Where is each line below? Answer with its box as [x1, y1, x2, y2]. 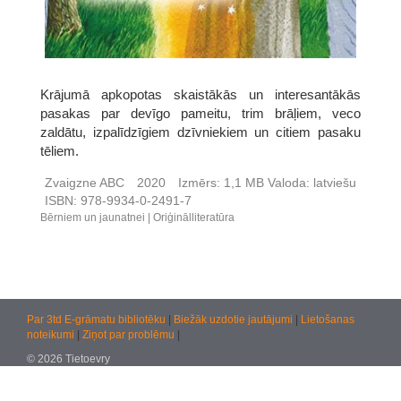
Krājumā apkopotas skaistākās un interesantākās [40, 86, 361, 102]
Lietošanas [301, 313, 354, 326]
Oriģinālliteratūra [153, 210, 235, 224]
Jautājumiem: [27, 377, 95, 389]
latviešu [310, 175, 356, 190]
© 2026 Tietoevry [27, 353, 110, 365]
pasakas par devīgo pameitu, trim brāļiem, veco [40, 105, 361, 121]
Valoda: [268, 175, 310, 190]
